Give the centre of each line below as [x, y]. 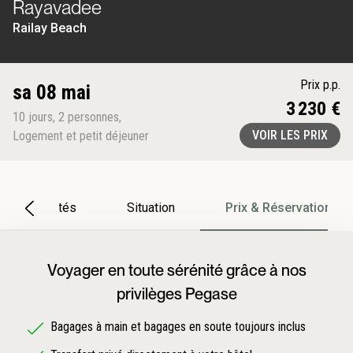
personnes [93, 117]
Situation [150, 208]
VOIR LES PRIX [290, 135]
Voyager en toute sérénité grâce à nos [176, 270]
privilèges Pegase [176, 294]
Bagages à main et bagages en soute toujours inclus [178, 326]
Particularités [39, 208]
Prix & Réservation [278, 208]
